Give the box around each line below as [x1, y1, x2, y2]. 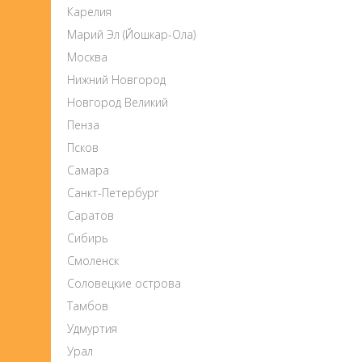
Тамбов [67, 298, 108, 314]
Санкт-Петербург [67, 185, 159, 200]
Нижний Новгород [67, 72, 166, 87]
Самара [67, 162, 109, 178]
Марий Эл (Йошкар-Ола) [67, 27, 196, 42]
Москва [67, 49, 107, 65]
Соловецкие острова [67, 276, 181, 291]
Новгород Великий [67, 95, 168, 110]
